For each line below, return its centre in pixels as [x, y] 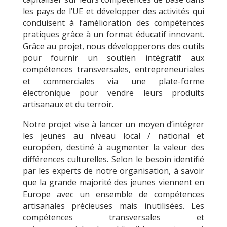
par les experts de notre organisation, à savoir [113, 171]
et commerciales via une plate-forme [113, 81]
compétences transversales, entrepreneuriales [113, 69]
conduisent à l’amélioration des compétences [113, 23]
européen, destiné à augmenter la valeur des [113, 147]
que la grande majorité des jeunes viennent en [113, 182]
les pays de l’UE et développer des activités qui [113, 11]
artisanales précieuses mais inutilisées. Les [113, 206]
